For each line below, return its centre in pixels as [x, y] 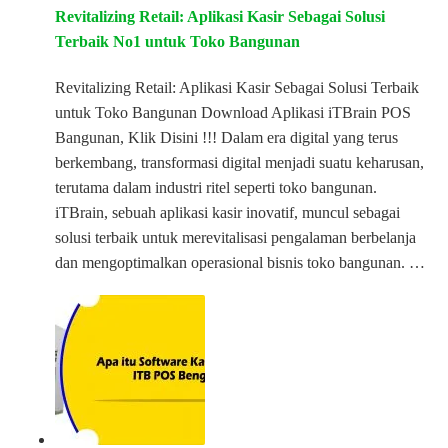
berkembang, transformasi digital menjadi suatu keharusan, [239, 163]
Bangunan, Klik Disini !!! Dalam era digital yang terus [226, 138]
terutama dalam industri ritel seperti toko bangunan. [216, 188]
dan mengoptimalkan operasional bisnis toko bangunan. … [240, 263]
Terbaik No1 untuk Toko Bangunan [177, 42]
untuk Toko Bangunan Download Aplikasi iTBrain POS [233, 113]
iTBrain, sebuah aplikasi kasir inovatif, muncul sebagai [227, 213]
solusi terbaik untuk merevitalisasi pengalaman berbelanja [235, 238]
